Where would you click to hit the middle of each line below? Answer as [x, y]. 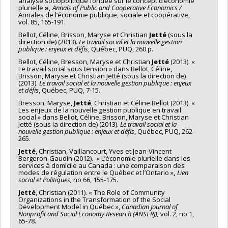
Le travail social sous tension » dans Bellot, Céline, [95, 68]
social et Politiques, [45, 179]
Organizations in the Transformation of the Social [94, 199]
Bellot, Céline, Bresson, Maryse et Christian [85, 61]
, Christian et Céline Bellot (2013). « [143, 103]
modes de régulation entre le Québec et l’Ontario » [96, 172]
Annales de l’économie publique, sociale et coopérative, [104, 15]
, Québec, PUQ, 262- [164, 131]
